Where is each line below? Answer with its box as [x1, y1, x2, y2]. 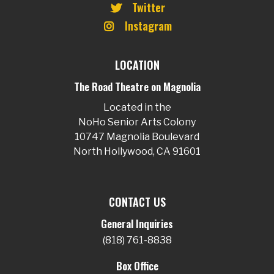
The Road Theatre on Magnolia [73, 79, 201, 94]
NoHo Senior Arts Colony [78, 116, 196, 128]
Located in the [103, 102, 171, 113]
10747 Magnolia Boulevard [75, 131, 199, 143]
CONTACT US [108, 194, 166, 210]
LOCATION [114, 57, 160, 73]
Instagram [125, 18, 172, 34]
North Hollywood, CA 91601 [73, 146, 201, 157]
